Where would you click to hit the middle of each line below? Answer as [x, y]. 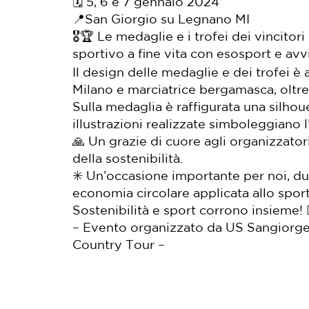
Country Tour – [119, 245]
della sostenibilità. [128, 159]
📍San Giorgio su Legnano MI [161, 20]
